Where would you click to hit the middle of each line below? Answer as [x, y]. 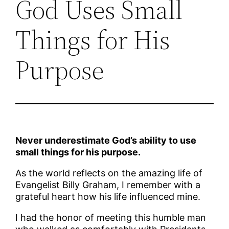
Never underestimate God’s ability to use [106, 141]
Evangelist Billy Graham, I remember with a [108, 185]
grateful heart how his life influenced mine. [108, 197]
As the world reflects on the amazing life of [109, 173]
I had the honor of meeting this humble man [111, 218]
